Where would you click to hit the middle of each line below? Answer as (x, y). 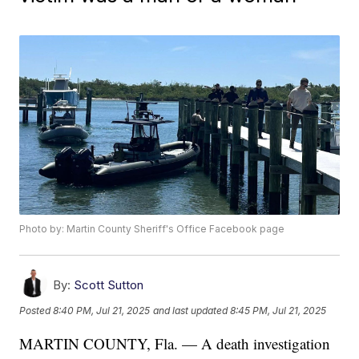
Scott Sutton (109, 285)
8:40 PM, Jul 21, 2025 (102, 310)
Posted (36, 310)
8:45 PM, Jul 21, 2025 (278, 310)
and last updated (191, 310)
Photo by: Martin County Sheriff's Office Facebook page (152, 229)
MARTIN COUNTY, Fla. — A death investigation (175, 344)
